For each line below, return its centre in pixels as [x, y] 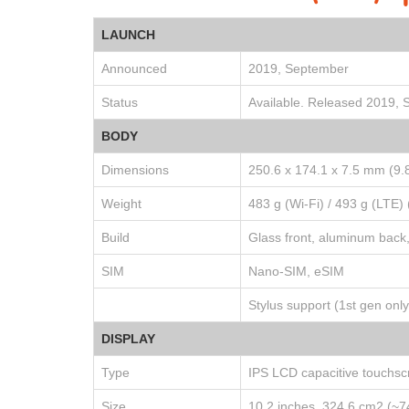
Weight [121, 203]
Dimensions [135, 169]
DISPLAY [128, 338]
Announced [134, 68]
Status [120, 102]
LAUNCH [128, 34]
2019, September [299, 68]
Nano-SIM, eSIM [296, 271]
